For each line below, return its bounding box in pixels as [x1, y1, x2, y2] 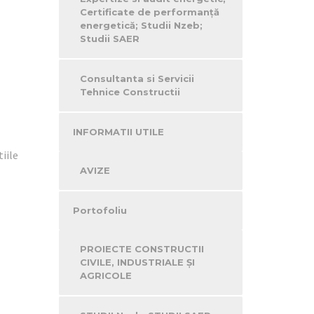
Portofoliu [72, 205, 127, 216]
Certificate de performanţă [79, 6, 219, 18]
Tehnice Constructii [79, 86, 180, 97]
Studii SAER [79, 33, 139, 44]
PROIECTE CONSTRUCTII [79, 243, 204, 254]
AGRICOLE [79, 270, 132, 281]
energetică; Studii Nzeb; [79, 20, 203, 31]
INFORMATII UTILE [72, 126, 164, 137]
